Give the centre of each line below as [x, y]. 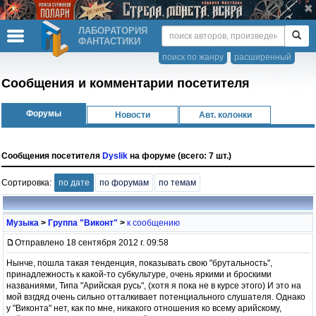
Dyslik [115, 156]
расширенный [263, 57]
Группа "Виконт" [83, 223]
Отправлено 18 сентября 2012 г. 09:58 [92, 242]
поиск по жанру [193, 57]
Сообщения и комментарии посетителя [126, 83]
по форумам [124, 182]
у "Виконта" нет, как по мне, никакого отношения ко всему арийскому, [144, 308]
